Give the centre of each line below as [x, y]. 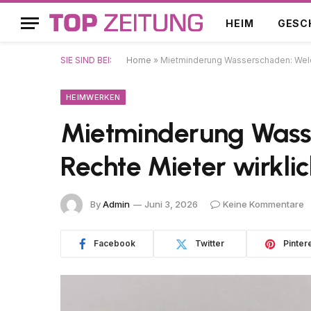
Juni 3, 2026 [171, 204]
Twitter [210, 243]
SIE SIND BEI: [86, 60]
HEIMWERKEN [93, 97]
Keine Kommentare [263, 204]
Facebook [114, 243]
